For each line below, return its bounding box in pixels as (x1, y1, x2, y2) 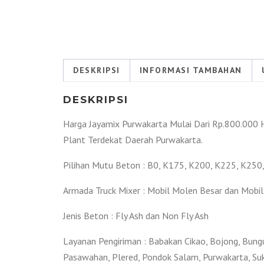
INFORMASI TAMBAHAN (139, 65, 242, 75)
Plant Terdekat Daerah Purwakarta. (63, 134, 203, 146)
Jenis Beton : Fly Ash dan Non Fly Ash (63, 210, 209, 222)
